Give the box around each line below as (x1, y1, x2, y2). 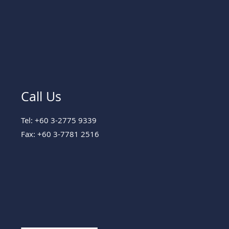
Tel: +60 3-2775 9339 (21, 114, 97, 125)
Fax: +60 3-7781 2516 (21, 128, 99, 139)
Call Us (21, 87, 61, 105)
